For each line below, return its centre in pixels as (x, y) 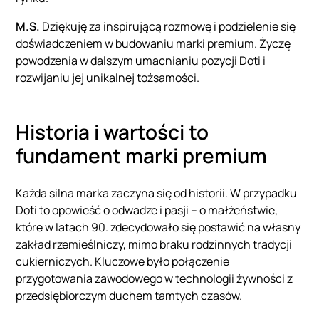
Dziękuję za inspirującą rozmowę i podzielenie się (168, 27)
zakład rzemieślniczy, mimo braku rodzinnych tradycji (154, 245)
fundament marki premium (144, 156)
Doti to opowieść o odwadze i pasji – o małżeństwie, (147, 210)
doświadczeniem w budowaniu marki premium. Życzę (153, 44)
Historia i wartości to (113, 132)
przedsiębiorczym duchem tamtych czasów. (129, 296)
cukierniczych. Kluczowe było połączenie (123, 262)
